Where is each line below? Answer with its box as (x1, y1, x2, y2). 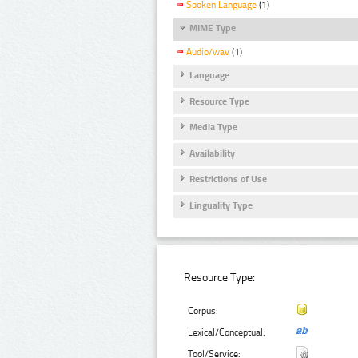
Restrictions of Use (189, 173, 267, 185)
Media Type (189, 121, 237, 133)
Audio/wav (186, 46, 229, 58)
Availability (189, 147, 235, 159)
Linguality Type (189, 199, 253, 211)
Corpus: (188, 305, 219, 317)
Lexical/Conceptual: (188, 327, 266, 339)
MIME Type (189, 22, 236, 34)
